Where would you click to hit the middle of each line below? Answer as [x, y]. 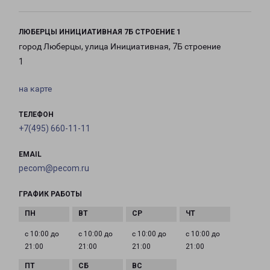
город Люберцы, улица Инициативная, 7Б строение [120, 46]
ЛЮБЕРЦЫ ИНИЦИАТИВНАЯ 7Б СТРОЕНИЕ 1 [100, 32]
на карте [35, 89]
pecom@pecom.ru [54, 168]
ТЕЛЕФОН [36, 115]
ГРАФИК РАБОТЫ [50, 194]
